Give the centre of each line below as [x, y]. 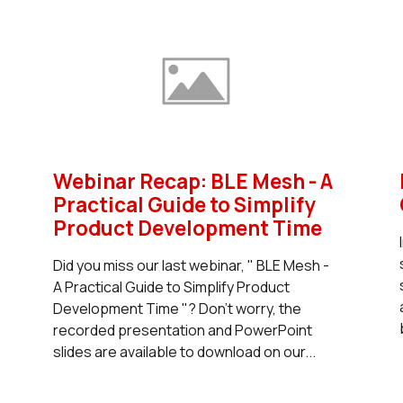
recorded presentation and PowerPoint [182, 330]
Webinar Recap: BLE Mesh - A [193, 181]
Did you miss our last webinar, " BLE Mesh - [191, 265]
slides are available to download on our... [184, 351]
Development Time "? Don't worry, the [177, 308]
